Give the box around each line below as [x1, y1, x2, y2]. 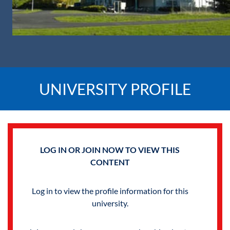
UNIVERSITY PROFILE [39, 80, 191, 99]
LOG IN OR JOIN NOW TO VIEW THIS [40, 145, 180, 155]
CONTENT [90, 157, 130, 167]
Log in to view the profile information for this [31, 186, 188, 196]
